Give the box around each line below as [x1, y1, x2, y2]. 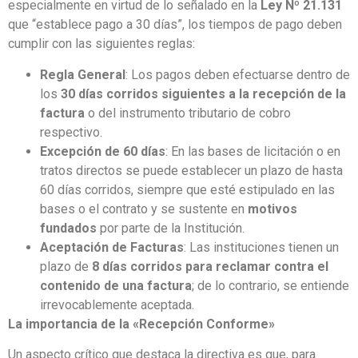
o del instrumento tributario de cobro [85, 105, 291, 121]
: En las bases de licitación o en [165, 143, 340, 159]
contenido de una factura [40, 277, 192, 293]
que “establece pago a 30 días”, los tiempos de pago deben [8, 17, 342, 33]
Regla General [40, 66, 125, 82]
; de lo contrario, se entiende [192, 277, 349, 293]
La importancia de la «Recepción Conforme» [8, 316, 275, 332]
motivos [248, 201, 297, 217]
